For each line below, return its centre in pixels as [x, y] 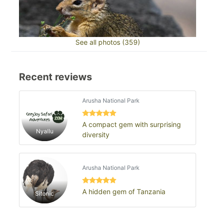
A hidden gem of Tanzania [124, 192]
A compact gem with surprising [131, 124]
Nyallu [45, 131]
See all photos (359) [108, 42]
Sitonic [45, 194]
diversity [96, 134]
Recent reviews [55, 77]
